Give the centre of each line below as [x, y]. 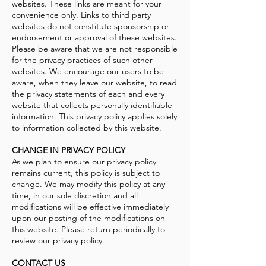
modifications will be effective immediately [90, 207]
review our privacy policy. [58, 241]
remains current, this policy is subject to [86, 173]
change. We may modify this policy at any [88, 184]
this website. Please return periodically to [88, 229]
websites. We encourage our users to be [88, 72]
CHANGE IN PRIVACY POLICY [69, 151]
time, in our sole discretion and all [75, 196]
